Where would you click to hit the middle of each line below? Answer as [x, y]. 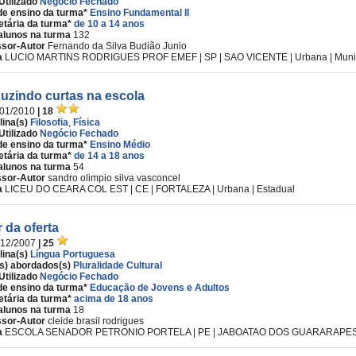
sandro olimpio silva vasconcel [114, 178]
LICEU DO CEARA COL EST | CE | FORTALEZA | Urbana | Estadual [150, 189]
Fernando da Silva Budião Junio [117, 46]
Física [87, 122]
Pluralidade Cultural [118, 265]
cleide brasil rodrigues [96, 321]
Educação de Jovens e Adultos [160, 288]
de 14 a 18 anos [109, 156]
